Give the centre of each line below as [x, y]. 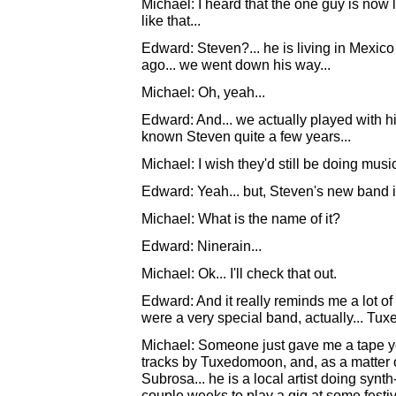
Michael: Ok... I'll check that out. [239, 273]
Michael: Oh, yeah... [203, 92]
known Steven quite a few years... [246, 136]
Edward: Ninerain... [202, 246]
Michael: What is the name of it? [241, 218]
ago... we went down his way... [236, 65]
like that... [171, 20]
